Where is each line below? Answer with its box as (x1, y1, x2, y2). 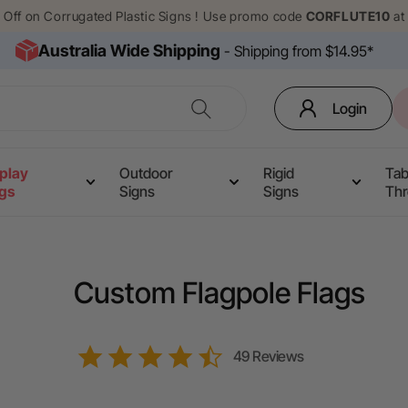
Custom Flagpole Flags (73, 275, 365, 311)
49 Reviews (232, 347, 304, 365)
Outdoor (119, 164, 173, 182)
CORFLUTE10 (305, 8, 391, 24)
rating (222, 373, 255, 389)
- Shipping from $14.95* (220, 42, 373, 60)
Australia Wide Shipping (38, 41, 220, 60)
